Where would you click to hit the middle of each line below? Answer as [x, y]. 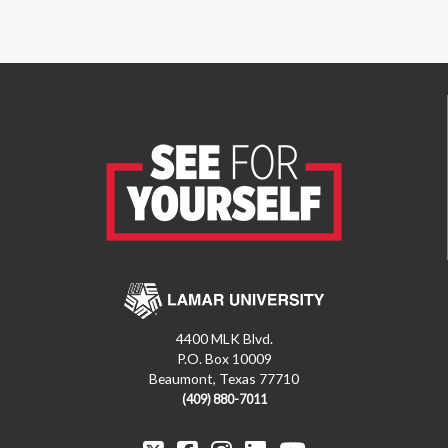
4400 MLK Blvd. [224, 338]
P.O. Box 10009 [224, 358]
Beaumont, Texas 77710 [224, 378]
